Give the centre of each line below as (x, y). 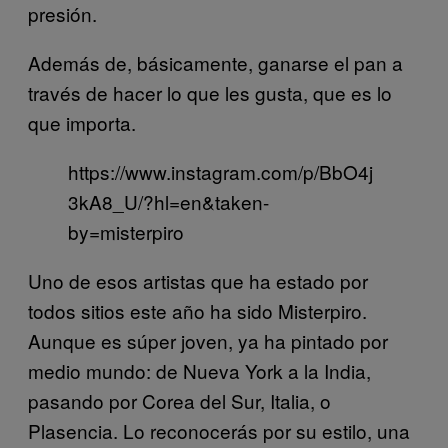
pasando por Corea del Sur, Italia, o (179, 400)
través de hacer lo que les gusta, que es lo (210, 92)
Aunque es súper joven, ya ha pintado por (208, 340)
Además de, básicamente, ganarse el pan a (215, 62)
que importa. (82, 122)
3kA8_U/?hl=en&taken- (168, 201)
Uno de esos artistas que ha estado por (198, 280)
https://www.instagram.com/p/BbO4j (220, 171)
